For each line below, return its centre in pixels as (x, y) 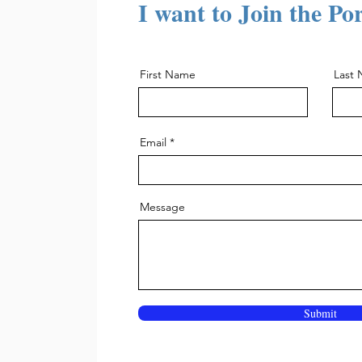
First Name (168, 74)
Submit (320, 313)
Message (162, 206)
